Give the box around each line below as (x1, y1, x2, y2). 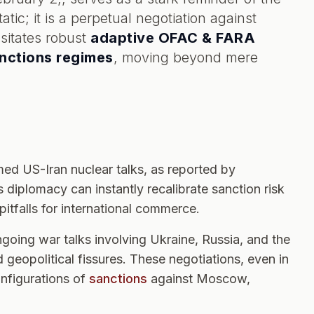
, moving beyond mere (113, 49, 258, 66)
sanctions (89, 271, 147, 286)
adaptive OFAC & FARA (90, 29, 255, 46)
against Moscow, (147, 271, 250, 286)
